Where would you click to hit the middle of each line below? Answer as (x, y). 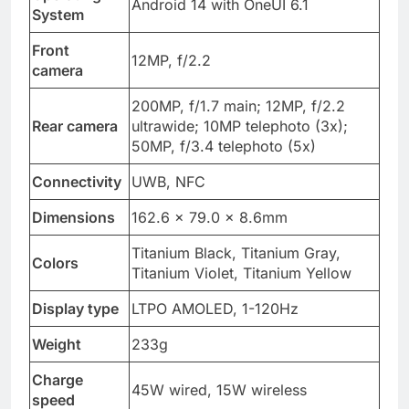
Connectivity (77, 199)
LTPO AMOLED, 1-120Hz (215, 325)
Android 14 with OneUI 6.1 (220, 21)
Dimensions (73, 234)
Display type (75, 325)
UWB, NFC (168, 199)
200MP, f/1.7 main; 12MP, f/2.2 (238, 123)
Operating (67, 11)
